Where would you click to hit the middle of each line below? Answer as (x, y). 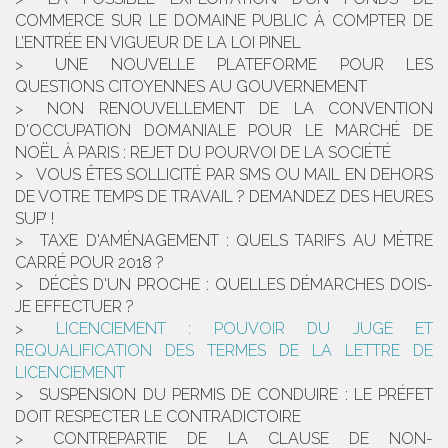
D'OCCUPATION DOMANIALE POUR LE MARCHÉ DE (224, 131)
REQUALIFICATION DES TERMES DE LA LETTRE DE (224, 351)
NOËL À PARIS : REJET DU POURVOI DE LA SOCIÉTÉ (203, 153)
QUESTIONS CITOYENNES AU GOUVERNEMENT (191, 87)
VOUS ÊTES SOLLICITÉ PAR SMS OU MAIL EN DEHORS (235, 175)
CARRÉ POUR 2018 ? (89, 263)
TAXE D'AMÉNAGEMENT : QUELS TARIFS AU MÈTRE (237, 241)
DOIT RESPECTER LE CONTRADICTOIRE (158, 417)
